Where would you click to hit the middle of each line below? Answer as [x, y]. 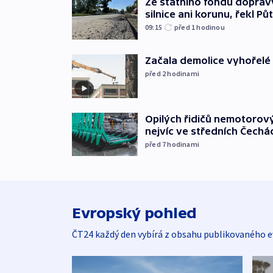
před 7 [156, 144]
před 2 [156, 73]
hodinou [211, 27]
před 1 [186, 27]
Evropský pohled [134, 213]
